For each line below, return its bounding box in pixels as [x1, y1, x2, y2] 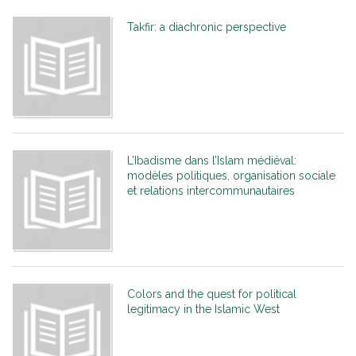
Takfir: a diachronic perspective [127, 21, 286, 34]
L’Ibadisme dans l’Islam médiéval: [127, 154, 296, 168]
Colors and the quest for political [127, 288, 296, 301]
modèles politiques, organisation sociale [127, 169, 335, 183]
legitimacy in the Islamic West [127, 303, 280, 316]
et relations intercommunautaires [127, 184, 295, 198]
